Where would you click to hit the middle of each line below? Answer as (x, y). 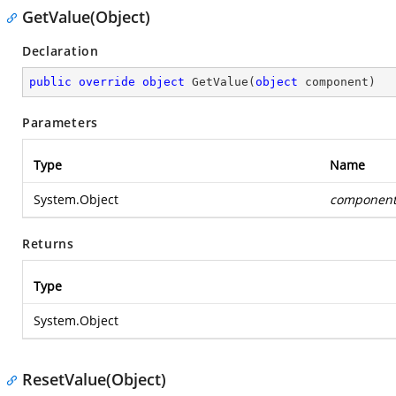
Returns (48, 244)
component (333, 82)
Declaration (61, 51)
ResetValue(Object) (94, 379)
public (50, 82)
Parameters (60, 122)
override (107, 82)
